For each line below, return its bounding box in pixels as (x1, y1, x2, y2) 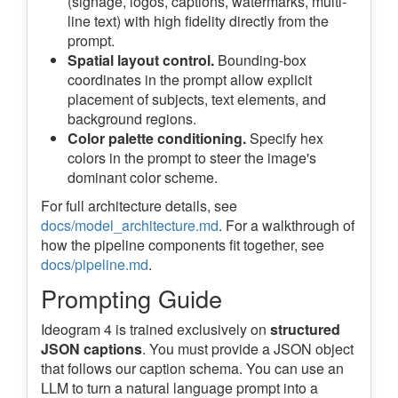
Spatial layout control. (68, 50, 214, 71)
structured (270, 319, 340, 340)
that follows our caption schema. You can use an (41, 358, 344, 379)
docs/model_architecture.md (41, 215, 219, 236)
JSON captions (41, 338, 142, 360)
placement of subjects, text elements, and (68, 89, 326, 110)
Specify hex (246, 128, 323, 149)
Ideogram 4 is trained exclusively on (41, 319, 270, 340)
